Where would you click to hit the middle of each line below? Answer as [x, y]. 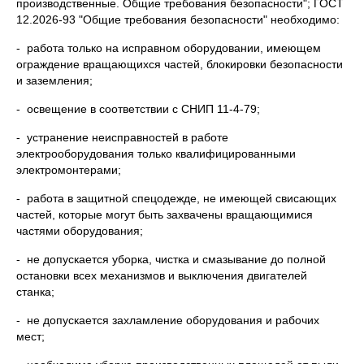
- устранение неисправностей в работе [122, 137]
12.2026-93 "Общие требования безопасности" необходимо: [178, 19]
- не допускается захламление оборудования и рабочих [168, 320]
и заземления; [54, 80]
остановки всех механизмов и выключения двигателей [162, 275]
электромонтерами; [69, 170]
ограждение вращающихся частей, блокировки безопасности [180, 64]
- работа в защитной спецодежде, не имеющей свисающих [176, 198]
